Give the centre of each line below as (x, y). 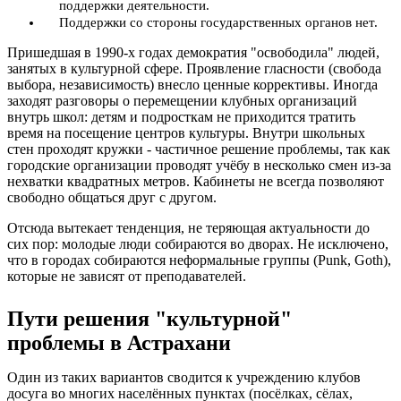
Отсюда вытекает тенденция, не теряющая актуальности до (188, 227)
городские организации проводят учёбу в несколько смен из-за (199, 165)
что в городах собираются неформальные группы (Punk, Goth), (199, 260)
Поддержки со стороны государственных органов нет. (218, 22)
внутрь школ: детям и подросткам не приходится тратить (181, 116)
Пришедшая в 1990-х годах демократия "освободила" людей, (193, 52)
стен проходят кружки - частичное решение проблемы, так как (199, 149)
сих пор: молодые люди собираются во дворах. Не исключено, (198, 243)
